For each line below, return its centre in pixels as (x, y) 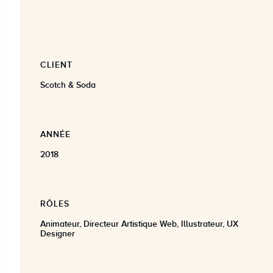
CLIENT (56, 64)
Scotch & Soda (68, 84)
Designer (58, 233)
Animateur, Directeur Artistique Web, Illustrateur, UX (139, 223)
